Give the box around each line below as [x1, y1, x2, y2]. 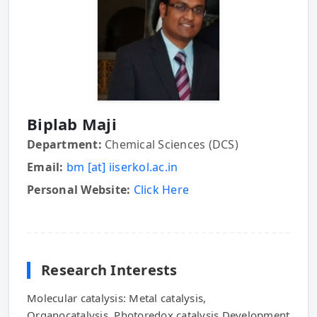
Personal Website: [27, 182, 131, 197]
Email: [27, 159, 64, 175]
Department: [27, 137, 102, 152]
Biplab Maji [27, 113, 117, 134]
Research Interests [41, 260, 178, 279]
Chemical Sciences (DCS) [101, 137, 238, 152]
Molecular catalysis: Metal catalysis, [27, 291, 207, 305]
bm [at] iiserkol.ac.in [66, 159, 178, 175]
